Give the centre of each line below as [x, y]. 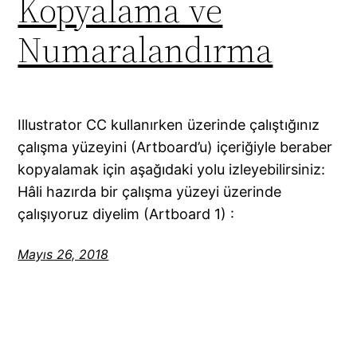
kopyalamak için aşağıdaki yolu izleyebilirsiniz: [172, 169]
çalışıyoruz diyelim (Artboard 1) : [126, 214]
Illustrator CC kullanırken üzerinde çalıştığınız [169, 124]
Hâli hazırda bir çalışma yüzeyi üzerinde [150, 191]
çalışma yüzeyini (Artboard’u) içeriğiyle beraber [175, 147]
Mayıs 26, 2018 [63, 254]
